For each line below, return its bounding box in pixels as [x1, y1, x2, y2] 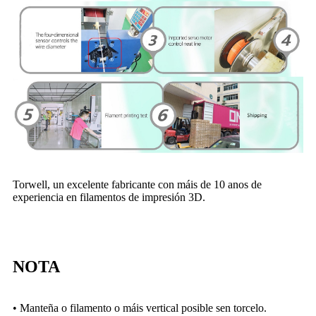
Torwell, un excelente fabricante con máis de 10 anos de [13, 178, 262, 191]
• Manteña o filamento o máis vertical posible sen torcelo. [13, 302, 267, 315]
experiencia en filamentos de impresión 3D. [13, 191, 205, 204]
